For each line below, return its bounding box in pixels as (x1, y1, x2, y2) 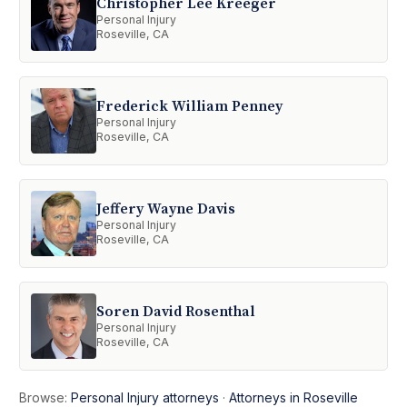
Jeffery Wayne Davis (96, 200, 236, 219)
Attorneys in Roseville (229, 389, 359, 405)
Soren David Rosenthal (96, 303, 256, 322)
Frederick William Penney (96, 97, 283, 116)
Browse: (19, 389, 72, 405)
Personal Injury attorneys (71, 389, 220, 405)
